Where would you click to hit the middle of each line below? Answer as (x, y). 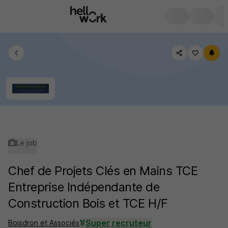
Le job (27, 143)
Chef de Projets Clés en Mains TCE (103, 171)
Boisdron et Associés (44, 223)
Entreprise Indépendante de (84, 187)
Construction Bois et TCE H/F (88, 203)
